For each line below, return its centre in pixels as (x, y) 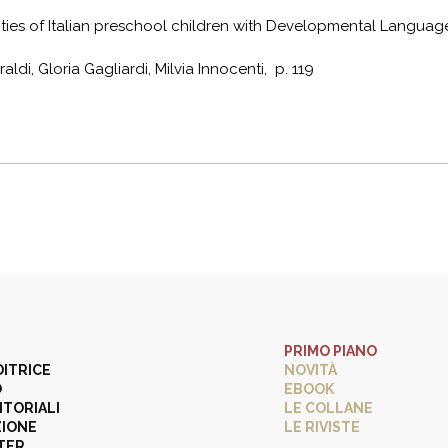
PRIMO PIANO (330, 350)
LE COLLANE (328, 407)
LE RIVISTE (322, 426)
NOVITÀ (310, 369)
